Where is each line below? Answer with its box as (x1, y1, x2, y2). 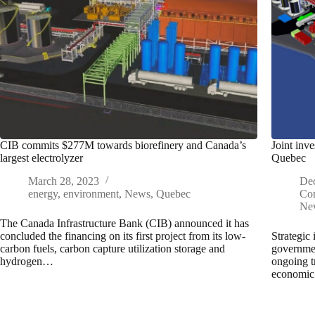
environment (63, 188, 119, 200)
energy (28, 188, 58, 200)
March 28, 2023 (28, 175, 99, 187)
